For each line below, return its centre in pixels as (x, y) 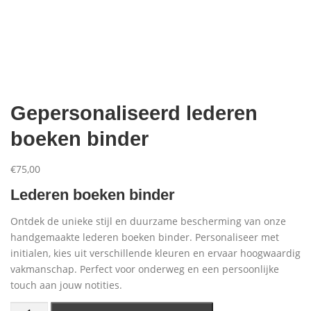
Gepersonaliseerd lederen (134, 113)
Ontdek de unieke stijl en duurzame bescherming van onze (148, 221)
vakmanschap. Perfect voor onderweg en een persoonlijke (145, 269)
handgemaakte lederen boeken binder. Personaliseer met (145, 237)
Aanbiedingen (210, 27)
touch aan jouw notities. (66, 285)
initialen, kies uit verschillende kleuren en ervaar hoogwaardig (155, 253)
